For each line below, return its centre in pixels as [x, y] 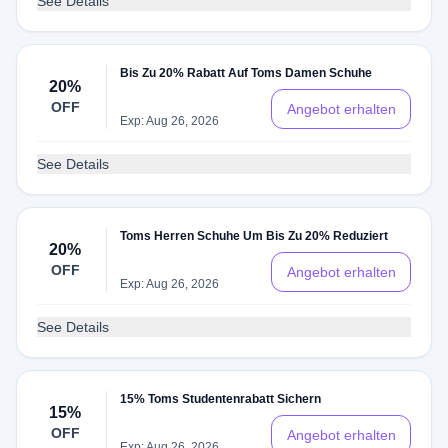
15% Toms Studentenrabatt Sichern [221, 399]
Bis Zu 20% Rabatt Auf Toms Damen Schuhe [246, 73]
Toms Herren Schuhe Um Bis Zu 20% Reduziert [254, 236]
